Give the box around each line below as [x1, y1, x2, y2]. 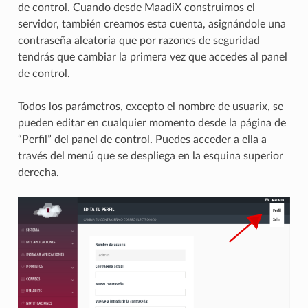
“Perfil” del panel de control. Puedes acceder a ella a [17, 133, 267, 145]
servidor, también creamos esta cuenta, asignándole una [17, 18, 286, 30]
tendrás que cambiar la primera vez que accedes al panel [17, 51, 287, 63]
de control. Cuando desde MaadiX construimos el [17, 1, 255, 13]
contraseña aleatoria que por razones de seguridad [17, 34, 260, 46]
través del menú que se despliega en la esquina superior [17, 150, 283, 162]
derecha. [17, 166, 59, 178]
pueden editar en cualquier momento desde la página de [17, 117, 286, 129]
